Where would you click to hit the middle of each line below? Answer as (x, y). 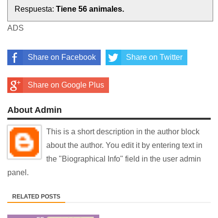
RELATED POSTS (36, 197)
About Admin (35, 110)
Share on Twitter (154, 57)
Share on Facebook (62, 57)
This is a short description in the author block (123, 132)
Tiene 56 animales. (90, 9)
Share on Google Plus (66, 85)
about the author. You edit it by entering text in (124, 145)
